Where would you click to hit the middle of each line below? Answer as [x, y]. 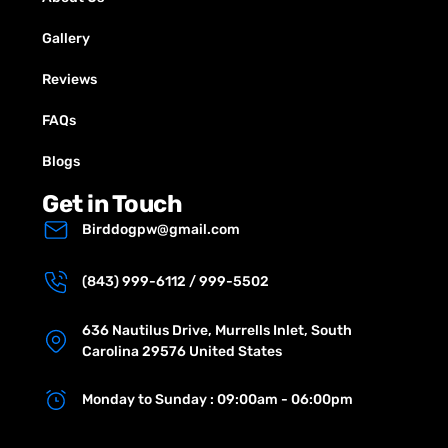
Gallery [66, 38]
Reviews [69, 79]
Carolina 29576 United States [182, 351]
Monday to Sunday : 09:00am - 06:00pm [217, 400]
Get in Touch [112, 203]
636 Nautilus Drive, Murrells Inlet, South [217, 330]
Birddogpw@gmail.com [161, 230]
